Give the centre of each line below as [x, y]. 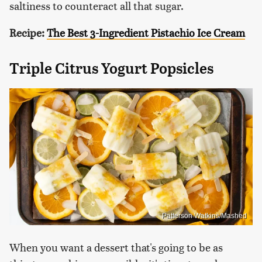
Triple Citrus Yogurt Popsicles [111, 69]
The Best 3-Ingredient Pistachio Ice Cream [146, 33]
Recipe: [27, 33]
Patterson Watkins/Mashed [204, 216]
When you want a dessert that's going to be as [116, 247]
